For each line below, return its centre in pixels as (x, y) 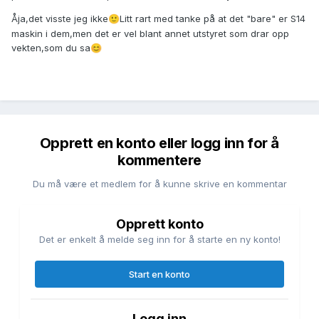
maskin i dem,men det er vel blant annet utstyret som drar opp (150, 34)
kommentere (159, 161)
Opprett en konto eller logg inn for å (159, 143)
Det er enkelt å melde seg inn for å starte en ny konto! (159, 240)
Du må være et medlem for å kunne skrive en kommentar (159, 184)
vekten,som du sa (51, 48)
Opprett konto (159, 224)
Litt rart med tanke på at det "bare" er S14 (213, 19)
